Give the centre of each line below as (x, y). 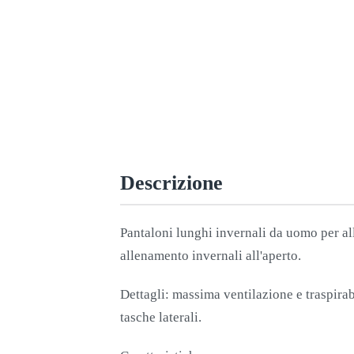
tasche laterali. (161, 317)
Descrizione (171, 183)
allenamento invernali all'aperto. (211, 255)
